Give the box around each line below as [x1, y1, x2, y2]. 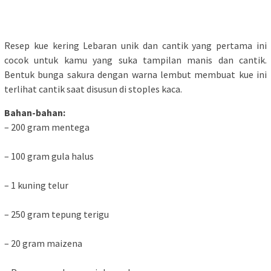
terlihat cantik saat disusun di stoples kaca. [4, 83, 182, 96]
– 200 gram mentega [4, 121, 90, 134]
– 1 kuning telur [4, 179, 68, 192]
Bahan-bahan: [4, 106, 65, 119]
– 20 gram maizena [4, 237, 82, 250]
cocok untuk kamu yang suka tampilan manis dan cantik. [4, 54, 267, 67]
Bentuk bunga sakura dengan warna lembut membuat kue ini [4, 68, 267, 81]
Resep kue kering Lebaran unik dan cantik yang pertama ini [4, 39, 267, 52]
